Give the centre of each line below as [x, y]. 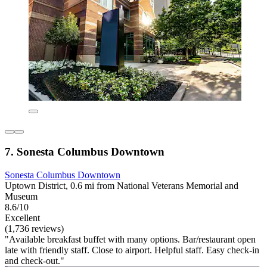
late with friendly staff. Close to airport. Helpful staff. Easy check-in [132, 250]
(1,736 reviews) [34, 228]
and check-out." [35, 260]
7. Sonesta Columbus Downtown [85, 151]
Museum [21, 196]
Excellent [22, 218]
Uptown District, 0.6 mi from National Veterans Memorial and [122, 185]
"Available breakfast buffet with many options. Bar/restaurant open [130, 239]
